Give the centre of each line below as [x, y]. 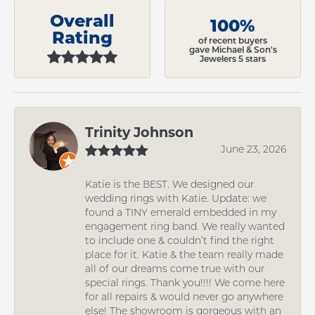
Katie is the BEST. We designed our [169, 184]
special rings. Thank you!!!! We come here [185, 282]
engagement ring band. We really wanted [185, 226]
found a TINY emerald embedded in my [181, 212]
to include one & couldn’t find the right [180, 240]
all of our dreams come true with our [175, 268]
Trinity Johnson [139, 131]
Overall [82, 20]
